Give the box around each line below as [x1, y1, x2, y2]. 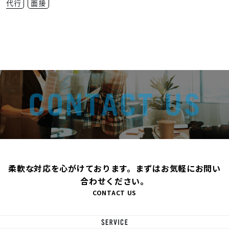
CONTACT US [93, 188, 136, 197]
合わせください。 [80, 174, 149, 187]
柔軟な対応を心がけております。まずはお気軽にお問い [8, 162, 221, 174]
